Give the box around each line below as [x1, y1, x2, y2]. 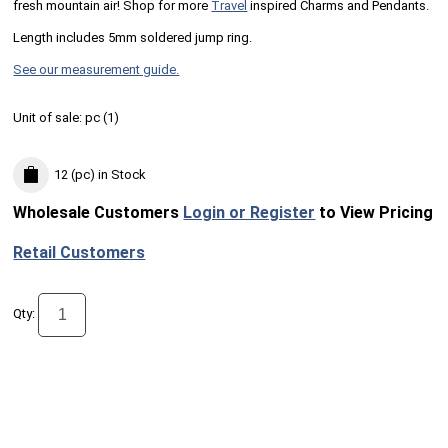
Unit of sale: [13, 109, 86, 125]
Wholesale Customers [13, 203, 184, 223]
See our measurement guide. [13, 61, 180, 77]
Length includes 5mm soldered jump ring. [13, 29, 253, 45]
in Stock [95, 167, 147, 183]
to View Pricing [315, 203, 434, 223]
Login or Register [183, 203, 316, 223]
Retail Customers [13, 243, 146, 263]
